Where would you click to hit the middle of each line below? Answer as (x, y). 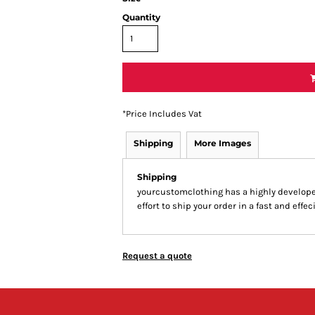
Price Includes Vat (164, 114)
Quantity (141, 17)
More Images (223, 143)
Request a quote (157, 256)
